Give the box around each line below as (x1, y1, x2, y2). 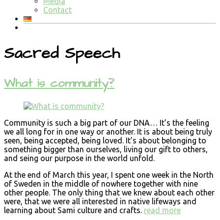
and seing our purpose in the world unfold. (4, 153, 155, 163)
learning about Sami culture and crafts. (4, 205, 142, 215)
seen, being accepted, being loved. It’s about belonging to (4, 136, 206, 145)
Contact (43, 5, 72, 14)
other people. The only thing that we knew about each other (4, 188, 215, 197)
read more (144, 205, 181, 215)
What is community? (4, 75, 114, 92)
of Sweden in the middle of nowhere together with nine (4, 179, 198, 188)
